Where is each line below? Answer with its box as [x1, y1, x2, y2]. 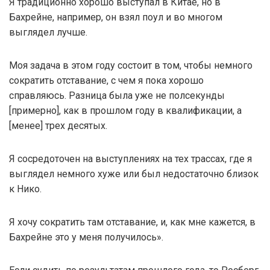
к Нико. [9, 183, 42, 195]
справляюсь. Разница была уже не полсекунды [9, 90, 225, 101]
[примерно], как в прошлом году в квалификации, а [9, 105, 242, 116]
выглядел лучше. [9, 27, 87, 38]
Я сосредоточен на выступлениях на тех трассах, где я [9, 153, 252, 165]
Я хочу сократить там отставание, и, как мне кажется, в [9, 216, 256, 228]
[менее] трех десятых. [9, 120, 107, 131]
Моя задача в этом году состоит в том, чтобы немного [9, 60, 253, 71]
